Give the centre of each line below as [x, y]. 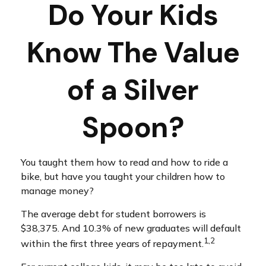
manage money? [57, 191]
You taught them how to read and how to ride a [124, 162]
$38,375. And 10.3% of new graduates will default [131, 228]
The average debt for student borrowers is [113, 214]
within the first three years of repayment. [112, 244]
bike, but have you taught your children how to [123, 176]
